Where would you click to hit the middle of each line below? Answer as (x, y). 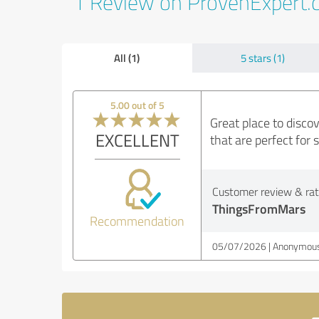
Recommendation (137, 221)
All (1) (127, 58)
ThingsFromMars (258, 209)
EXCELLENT (137, 140)
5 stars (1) (263, 58)
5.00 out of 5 (137, 105)
